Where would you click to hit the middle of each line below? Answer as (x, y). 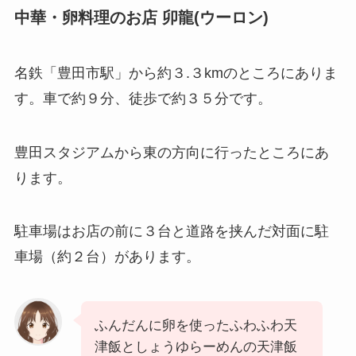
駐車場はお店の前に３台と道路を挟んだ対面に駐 (171, 232)
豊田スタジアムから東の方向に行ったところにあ (171, 152)
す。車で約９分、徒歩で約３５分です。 (143, 98)
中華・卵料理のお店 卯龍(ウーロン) (141, 18)
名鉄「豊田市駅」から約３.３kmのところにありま (176, 73)
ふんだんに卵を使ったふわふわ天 (195, 326)
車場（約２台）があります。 (107, 257)
